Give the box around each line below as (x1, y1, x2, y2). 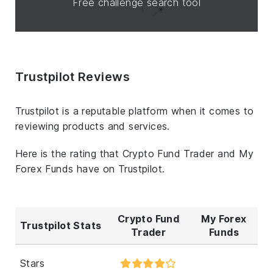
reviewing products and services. (15, 119, 170, 132)
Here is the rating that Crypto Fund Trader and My (15, 147, 254, 160)
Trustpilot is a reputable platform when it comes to (15, 104, 254, 117)
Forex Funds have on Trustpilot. (15, 162, 165, 175)
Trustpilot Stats (20, 219, 102, 232)
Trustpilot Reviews (15, 69, 130, 84)
